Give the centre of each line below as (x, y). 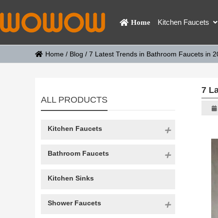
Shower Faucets (74, 203)
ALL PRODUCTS (74, 100)
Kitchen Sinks (71, 178)
